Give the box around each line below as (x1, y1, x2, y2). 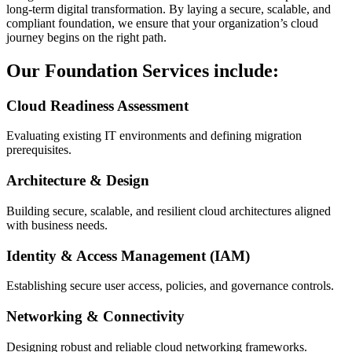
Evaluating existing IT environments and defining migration (6, 129, 302, 143)
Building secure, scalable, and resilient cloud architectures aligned (6, 203, 331, 218)
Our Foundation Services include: (6, 60, 279, 81)
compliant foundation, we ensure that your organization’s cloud (6, 16, 318, 30)
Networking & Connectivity (6, 307, 185, 324)
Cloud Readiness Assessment (6, 97, 189, 114)
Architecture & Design (6, 172, 149, 189)
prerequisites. (6, 143, 71, 157)
